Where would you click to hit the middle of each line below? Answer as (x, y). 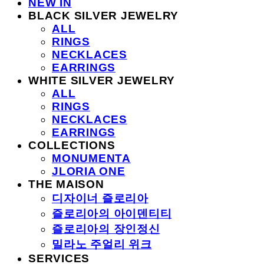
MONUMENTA (91, 158)
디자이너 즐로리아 (100, 198)
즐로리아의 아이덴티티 (112, 213)
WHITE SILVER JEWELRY (102, 80)
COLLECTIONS (72, 145)
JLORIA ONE (89, 171)
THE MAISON (66, 184)
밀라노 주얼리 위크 (102, 244)
